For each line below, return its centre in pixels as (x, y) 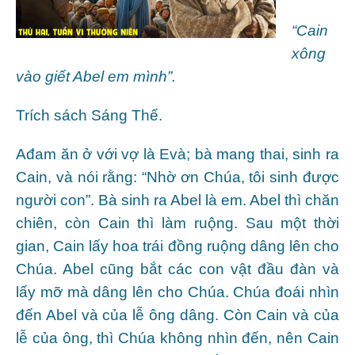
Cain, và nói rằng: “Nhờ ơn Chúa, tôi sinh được (177, 177)
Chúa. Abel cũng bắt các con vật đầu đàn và (177, 269)
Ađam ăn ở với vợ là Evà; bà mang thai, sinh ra (177, 154)
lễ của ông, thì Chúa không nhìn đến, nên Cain (177, 338)
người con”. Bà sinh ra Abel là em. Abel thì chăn (177, 200)
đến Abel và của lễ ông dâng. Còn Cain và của (177, 315)
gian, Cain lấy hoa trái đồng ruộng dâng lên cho (177, 246)
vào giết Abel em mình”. (96, 76)
